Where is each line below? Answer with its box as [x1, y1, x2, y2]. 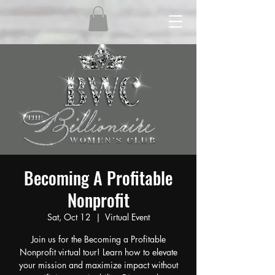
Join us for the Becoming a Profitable [31, 233, 166, 245]
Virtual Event [104, 211, 150, 223]
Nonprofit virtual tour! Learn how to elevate [19, 246, 177, 258]
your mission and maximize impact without [18, 258, 178, 271]
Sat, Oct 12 [47, 211, 91, 223]
